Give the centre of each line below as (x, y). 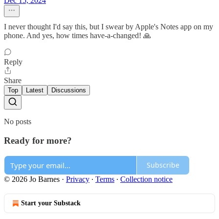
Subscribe (163, 165)
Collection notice (146, 179)
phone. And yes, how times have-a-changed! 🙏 (77, 36)
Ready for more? (38, 141)
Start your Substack (51, 203)
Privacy (78, 179)
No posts (18, 122)
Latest (35, 90)
